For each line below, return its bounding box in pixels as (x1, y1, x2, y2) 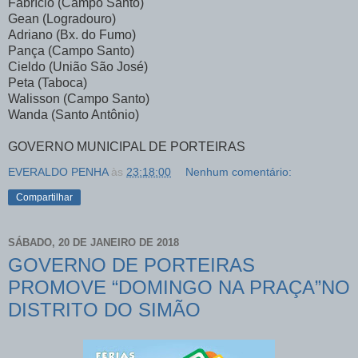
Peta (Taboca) (8, 75, 87, 89)
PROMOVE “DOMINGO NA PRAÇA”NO (8, 276, 350, 298)
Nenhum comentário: (185, 165, 292, 178)
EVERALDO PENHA (8, 165, 108, 178)
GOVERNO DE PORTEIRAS (8, 253, 255, 276)
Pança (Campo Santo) (8, 43, 134, 58)
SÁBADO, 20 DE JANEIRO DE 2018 (8, 237, 179, 249)
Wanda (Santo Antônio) (8, 107, 139, 121)
